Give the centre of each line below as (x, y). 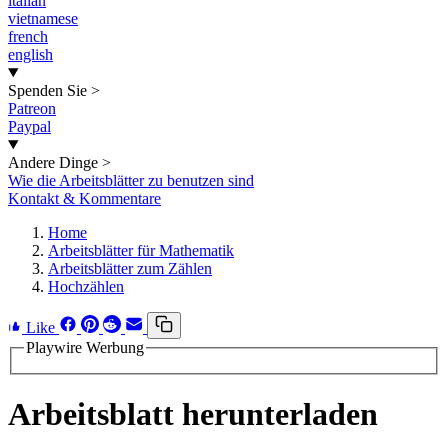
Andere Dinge (53, 162)
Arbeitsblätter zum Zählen (130, 268)
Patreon (32, 108)
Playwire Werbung (85, 347)
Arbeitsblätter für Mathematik (141, 250)
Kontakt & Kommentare (84, 198)
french (28, 36)
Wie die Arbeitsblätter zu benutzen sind (131, 180)
